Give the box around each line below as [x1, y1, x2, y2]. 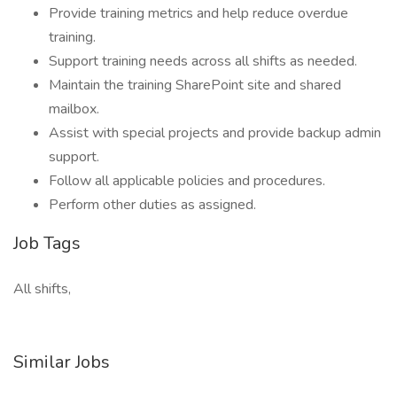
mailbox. [49, 99, 99, 119]
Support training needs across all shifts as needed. [49, 51, 357, 71]
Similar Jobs [13, 350, 110, 374]
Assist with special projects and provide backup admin [49, 123, 381, 143]
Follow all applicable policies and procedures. [49, 171, 325, 191]
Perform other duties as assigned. [49, 195, 256, 214]
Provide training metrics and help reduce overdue [49, 4, 348, 23]
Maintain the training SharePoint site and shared [49, 75, 341, 95]
